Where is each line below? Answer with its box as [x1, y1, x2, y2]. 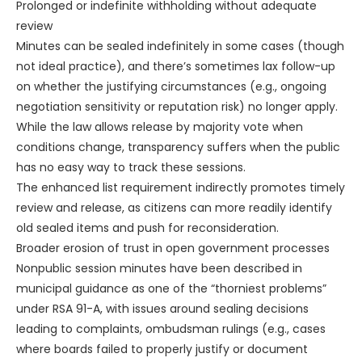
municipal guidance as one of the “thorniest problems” [16, 280, 326, 297]
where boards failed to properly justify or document [16, 341, 308, 358]
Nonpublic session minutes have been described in [16, 260, 302, 277]
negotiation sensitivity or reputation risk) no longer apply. [16, 99, 338, 116]
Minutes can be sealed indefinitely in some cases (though [16, 38, 344, 55]
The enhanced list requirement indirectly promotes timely [16, 179, 345, 196]
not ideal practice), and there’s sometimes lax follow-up [16, 58, 335, 75]
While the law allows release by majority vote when [16, 119, 303, 136]
